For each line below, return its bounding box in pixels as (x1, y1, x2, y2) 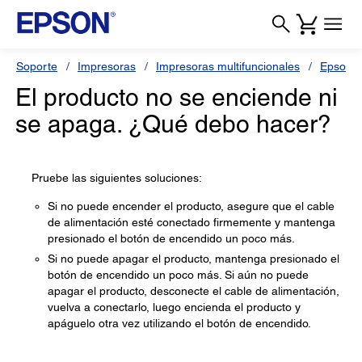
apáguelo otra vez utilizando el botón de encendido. (48, 317, 311, 330)
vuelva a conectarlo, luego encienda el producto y (48, 301, 301, 314)
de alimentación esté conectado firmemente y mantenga (48, 216, 335, 229)
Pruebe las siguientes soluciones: (32, 171, 202, 184)
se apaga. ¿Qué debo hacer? (15, 110, 331, 138)
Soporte (16, 60, 57, 73)
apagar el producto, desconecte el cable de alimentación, (48, 284, 339, 297)
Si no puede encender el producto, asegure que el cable (48, 200, 335, 213)
